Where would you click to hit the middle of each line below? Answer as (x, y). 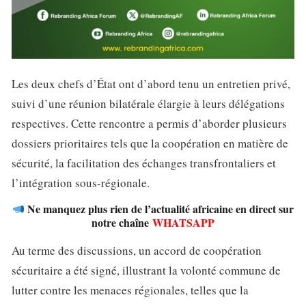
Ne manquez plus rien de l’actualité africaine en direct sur (159, 209)
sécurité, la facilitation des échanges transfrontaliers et (144, 163)
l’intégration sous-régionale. (81, 183)
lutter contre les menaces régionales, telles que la (130, 290)
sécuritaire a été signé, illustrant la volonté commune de (146, 270)
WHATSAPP (183, 223)
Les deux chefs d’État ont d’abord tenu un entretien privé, (151, 84)
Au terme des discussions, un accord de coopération (137, 251)
